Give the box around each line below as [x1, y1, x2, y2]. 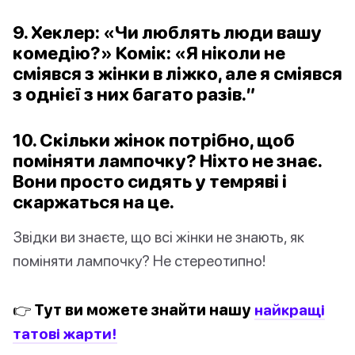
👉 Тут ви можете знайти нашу [13, 300, 254, 319]
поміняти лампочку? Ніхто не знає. [13, 150, 322, 172]
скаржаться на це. [13, 191, 174, 213]
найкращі [254, 300, 325, 319]
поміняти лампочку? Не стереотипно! [13, 251, 265, 270]
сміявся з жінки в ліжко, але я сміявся [13, 63, 342, 85]
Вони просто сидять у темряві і [13, 170, 287, 193]
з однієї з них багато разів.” [13, 83, 256, 105]
